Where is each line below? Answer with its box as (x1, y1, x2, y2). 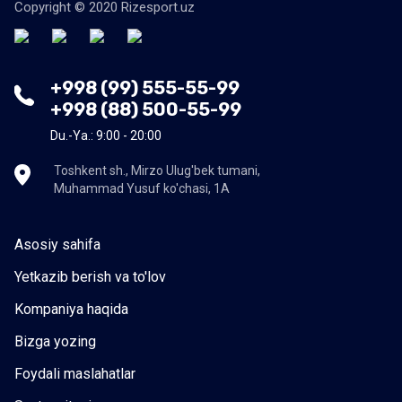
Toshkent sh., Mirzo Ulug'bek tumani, (54, 163, 260, 178)
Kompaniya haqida (14, 301, 128, 318)
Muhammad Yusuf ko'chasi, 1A (54, 181, 230, 196)
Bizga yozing (14, 333, 96, 350)
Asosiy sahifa (14, 236, 100, 253)
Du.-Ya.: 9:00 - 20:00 (50, 128, 162, 143)
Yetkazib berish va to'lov (14, 268, 166, 285)
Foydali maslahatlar (14, 365, 135, 382)
